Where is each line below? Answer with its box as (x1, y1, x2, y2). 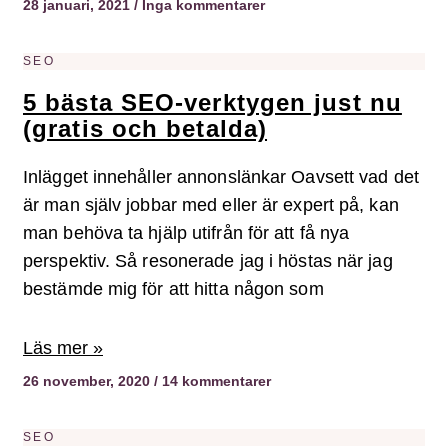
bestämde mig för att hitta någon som (23, 279, 324, 300)
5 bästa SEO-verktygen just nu (23, 89, 402, 117)
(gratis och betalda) (23, 115, 268, 143)
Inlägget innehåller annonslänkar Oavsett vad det (23, 167, 419, 188)
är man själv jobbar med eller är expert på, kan (23, 195, 399, 216)
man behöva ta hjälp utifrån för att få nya (23, 223, 350, 244)
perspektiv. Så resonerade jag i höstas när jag (23, 251, 393, 272)
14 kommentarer (158, 373, 271, 390)
